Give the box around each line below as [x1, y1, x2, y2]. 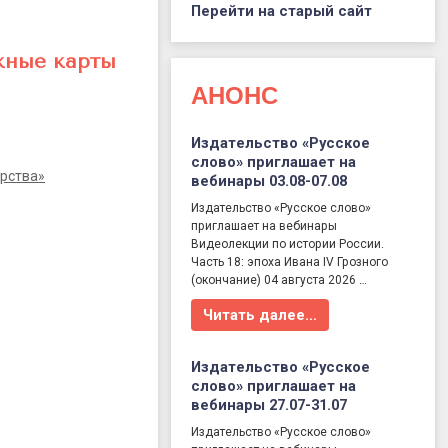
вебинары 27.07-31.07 [191, 396, 348, 415]
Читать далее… [203, 306, 318, 325]
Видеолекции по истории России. [191, 237, 385, 252]
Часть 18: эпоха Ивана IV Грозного [191, 255, 389, 270]
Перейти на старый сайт [191, 2, 373, 21]
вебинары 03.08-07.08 [191, 172, 348, 191]
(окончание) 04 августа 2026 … [191, 273, 368, 288]
